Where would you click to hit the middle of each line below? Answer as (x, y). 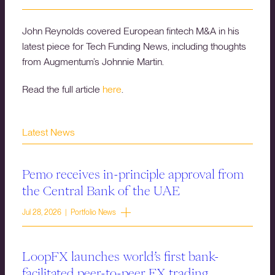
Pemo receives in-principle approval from (133, 174)
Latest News (48, 133)
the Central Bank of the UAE (101, 191)
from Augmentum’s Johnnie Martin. (93, 62)
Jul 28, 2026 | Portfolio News (69, 213)
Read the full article (62, 90)
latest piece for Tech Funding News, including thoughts (134, 47)
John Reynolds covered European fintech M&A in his (131, 31)
